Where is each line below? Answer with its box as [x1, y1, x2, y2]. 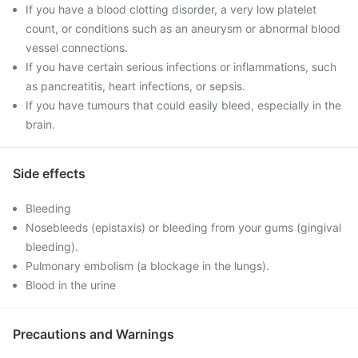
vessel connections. [26, 41, 128, 54]
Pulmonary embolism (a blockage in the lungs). [26, 259, 269, 272]
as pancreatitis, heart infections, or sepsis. [26, 79, 245, 93]
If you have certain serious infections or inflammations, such [26, 60, 336, 74]
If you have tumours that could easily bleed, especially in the [26, 98, 341, 112]
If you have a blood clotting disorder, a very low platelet [26, 2, 316, 16]
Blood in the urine [26, 278, 116, 292]
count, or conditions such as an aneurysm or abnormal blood [26, 22, 340, 35]
